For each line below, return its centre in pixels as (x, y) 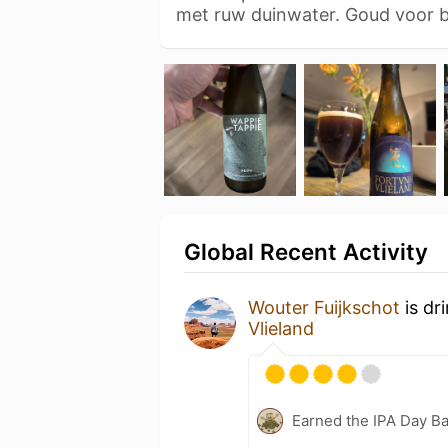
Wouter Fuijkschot (324, 307)
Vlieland (281, 328)
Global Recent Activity (306, 251)
